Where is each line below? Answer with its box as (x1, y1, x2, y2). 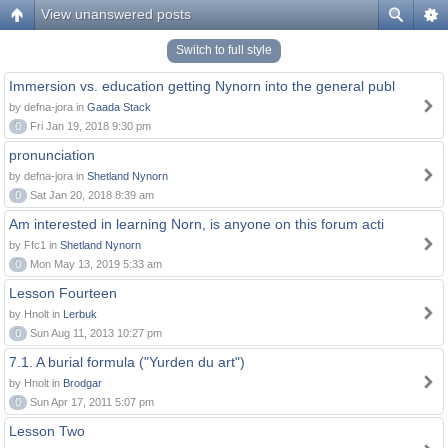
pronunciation (9, 147, 95, 163)
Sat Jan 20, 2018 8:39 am (27, 189, 154, 201)
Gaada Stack (87, 101, 151, 113)
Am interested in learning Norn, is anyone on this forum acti (9, 216, 384, 232)
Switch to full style (176, 43, 272, 57)
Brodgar (63, 377, 102, 389)
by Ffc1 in (9, 239, 60, 251)
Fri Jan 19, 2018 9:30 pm (27, 120, 151, 132)
